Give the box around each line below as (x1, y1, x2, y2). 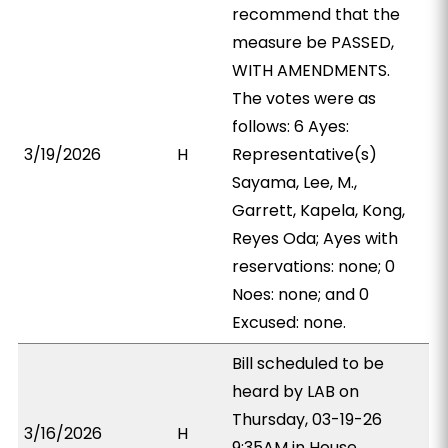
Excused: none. (232, 311, 347, 334)
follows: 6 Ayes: (232, 115, 350, 138)
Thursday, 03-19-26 (232, 408, 383, 431)
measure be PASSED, (232, 31, 395, 54)
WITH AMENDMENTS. (232, 59, 391, 82)
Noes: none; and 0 (232, 283, 370, 306)
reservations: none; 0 (232, 255, 396, 278)
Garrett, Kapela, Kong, (232, 199, 406, 222)
